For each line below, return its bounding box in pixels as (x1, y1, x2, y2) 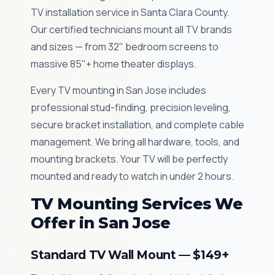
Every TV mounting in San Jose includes (31, 83, 206, 97)
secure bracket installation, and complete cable (31, 118, 244, 131)
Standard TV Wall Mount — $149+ (31, 247, 229, 262)
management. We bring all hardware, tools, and (31, 135, 239, 149)
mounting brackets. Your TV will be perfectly (31, 152, 228, 166)
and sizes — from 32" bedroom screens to (31, 40, 219, 53)
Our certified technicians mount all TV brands (31, 23, 232, 36)
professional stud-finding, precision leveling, (31, 101, 231, 114)
